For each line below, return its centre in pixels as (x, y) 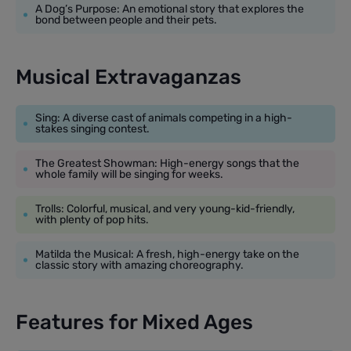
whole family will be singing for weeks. (129, 174)
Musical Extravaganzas (128, 77)
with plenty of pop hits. (92, 219)
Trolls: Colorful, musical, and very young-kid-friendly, (165, 208)
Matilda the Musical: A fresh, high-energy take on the (167, 254)
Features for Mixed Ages (134, 322)
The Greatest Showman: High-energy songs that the (167, 163)
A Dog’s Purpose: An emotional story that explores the (170, 9)
